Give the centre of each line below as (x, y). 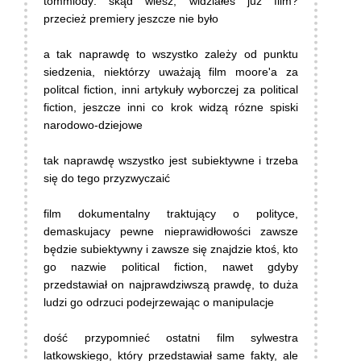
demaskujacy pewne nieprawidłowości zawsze (171, 232)
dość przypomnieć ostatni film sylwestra (171, 338)
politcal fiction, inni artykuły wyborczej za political (171, 90)
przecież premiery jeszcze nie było (131, 19)
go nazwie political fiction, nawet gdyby (171, 267)
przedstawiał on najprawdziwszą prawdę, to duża (171, 285)
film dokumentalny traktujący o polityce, (171, 214)
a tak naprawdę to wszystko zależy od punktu (171, 54)
